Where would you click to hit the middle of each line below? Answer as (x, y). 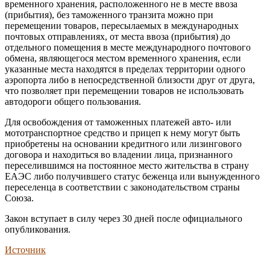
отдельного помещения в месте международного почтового (128, 48)
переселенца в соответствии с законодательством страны (122, 187)
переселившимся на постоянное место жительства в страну (127, 166)
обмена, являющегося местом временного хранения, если (123, 58)
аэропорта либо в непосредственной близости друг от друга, (130, 80)
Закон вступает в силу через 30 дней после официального (124, 219)
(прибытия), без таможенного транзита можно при (109, 15)
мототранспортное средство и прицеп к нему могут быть (122, 133)
